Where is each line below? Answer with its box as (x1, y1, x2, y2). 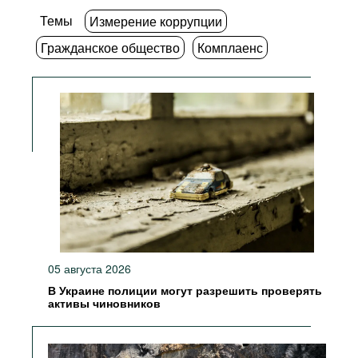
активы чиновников (48, 297, 161, 310)
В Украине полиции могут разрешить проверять (48, 284, 322, 297)
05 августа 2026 (48, 261, 131, 276)
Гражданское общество (41, 38, 180, 57)
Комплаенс (197, 38, 263, 57)
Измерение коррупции (89, 12, 222, 30)
